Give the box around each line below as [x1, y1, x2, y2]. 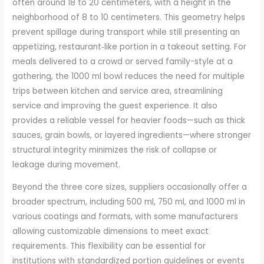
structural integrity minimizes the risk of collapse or [12, 144, 217, 156]
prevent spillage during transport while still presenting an [12, 26, 240, 38]
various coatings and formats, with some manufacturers [12, 211, 239, 223]
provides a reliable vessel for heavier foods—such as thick [12, 114, 246, 126]
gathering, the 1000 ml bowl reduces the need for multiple [12, 70, 245, 82]
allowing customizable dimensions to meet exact [12, 226, 209, 237]
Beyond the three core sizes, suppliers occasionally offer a [12, 181, 247, 193]
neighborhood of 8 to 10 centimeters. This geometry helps [12, 11, 246, 23]
